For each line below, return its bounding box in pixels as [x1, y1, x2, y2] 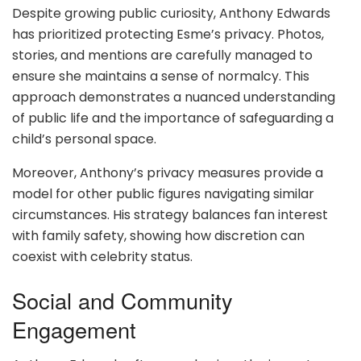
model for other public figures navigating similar [12, 185, 314, 204]
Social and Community [12, 284, 233, 316]
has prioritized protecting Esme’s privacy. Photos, [12, 25, 324, 44]
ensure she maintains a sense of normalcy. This [12, 67, 309, 86]
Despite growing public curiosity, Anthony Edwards [12, 4, 330, 23]
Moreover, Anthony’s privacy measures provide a [12, 164, 323, 183]
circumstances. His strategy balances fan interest [12, 205, 328, 225]
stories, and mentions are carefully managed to [12, 46, 313, 65]
